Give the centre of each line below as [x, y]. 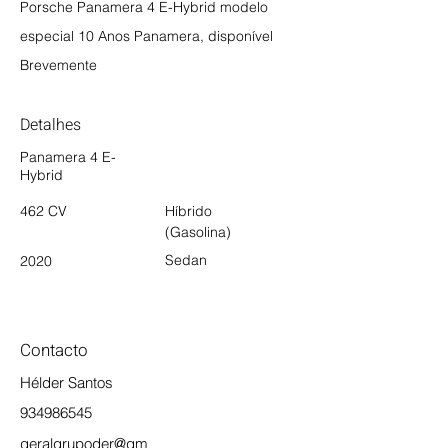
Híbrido [188, 211]
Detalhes [50, 125]
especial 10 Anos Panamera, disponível [146, 36]
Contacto [54, 351]
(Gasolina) [198, 232]
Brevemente [58, 65]
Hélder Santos [66, 383]
